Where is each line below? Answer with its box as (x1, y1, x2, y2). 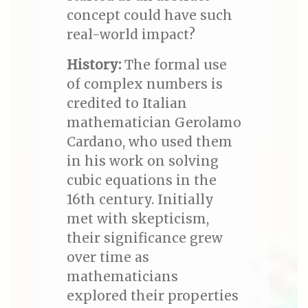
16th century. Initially (66, 191, 214, 208)
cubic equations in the (66, 172, 217, 189)
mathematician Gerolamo (66, 114, 241, 131)
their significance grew (66, 230, 223, 247)
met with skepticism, (66, 210, 209, 228)
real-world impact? (66, 26, 195, 43)
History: (66, 56, 121, 74)
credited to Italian (66, 95, 187, 112)
